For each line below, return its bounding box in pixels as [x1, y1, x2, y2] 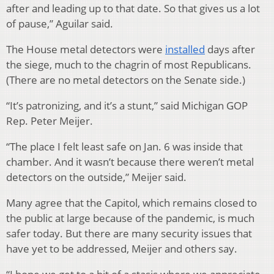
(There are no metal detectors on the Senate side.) [6, 72, 245, 87]
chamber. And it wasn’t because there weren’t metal [6, 154, 254, 169]
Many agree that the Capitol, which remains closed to [6, 195, 257, 210]
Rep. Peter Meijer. [6, 113, 93, 128]
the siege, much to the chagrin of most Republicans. [6, 57, 251, 72]
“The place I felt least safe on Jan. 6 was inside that [6, 139, 243, 154]
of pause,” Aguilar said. [6, 16, 113, 31]
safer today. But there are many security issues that [6, 226, 252, 240]
